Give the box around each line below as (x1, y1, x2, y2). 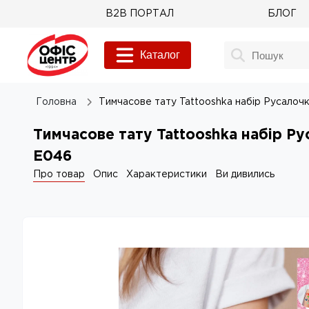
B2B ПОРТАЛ (105, 9, 174, 18)
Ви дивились (215, 170, 275, 179)
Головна (36, 98, 77, 106)
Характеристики (126, 170, 207, 179)
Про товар (33, 170, 85, 179)
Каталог (140, 49, 181, 61)
